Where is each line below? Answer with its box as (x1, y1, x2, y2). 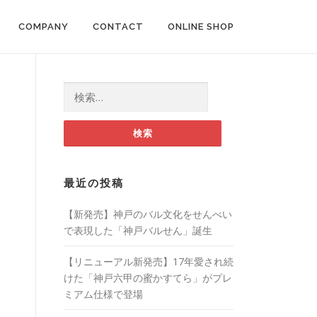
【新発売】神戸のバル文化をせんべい (64, 207, 232, 221)
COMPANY (18, 21, 69, 32)
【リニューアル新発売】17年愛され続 (64, 255, 234, 268)
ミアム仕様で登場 (64, 287, 143, 301)
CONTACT (93, 21, 144, 32)
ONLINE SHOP (168, 21, 234, 32)
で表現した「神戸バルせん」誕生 (64, 224, 212, 237)
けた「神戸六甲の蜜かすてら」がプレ (64, 271, 232, 284)
